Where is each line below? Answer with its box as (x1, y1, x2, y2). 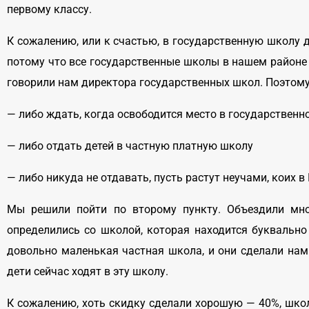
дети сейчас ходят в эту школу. (7, 265, 168, 279)
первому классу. (7, 3, 92, 17)
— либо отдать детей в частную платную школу (7, 139, 253, 153)
